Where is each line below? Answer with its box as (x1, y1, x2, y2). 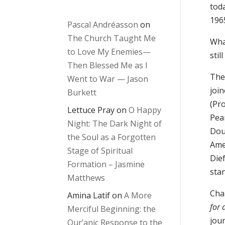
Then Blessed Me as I (67, 60, 148, 71)
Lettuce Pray (67, 104, 115, 116)
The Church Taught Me (67, 33, 156, 44)
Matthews (67, 172, 105, 184)
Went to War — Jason (67, 73, 149, 85)
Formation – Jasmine (67, 159, 145, 170)
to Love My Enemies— (67, 46, 151, 58)
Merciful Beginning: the (67, 203, 156, 215)
